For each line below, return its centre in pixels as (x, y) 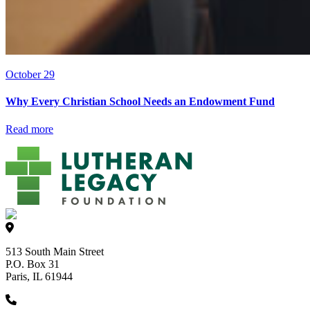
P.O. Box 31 (33, 264)
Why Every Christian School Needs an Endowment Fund (140, 102)
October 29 (30, 75)
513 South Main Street (55, 251)
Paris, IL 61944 (39, 276)
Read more (29, 129)
